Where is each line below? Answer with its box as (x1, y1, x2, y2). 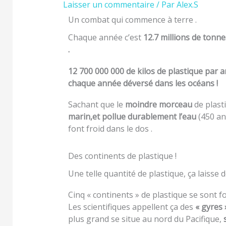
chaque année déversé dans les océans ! (68, 77, 220, 89)
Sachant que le (68, 99, 123, 110)
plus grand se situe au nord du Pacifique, (68, 213, 221, 225)
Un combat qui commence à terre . (68, 14, 197, 25)
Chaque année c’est (68, 32, 141, 43)
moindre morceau (123, 99, 192, 110)
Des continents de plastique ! (68, 150, 177, 161)
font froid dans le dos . (68, 123, 152, 135)
